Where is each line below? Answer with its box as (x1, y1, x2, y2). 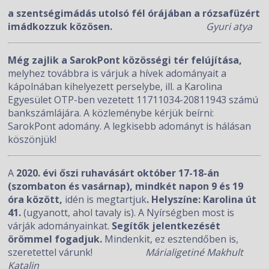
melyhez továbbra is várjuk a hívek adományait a (8, 67, 227, 80)
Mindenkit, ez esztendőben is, (104, 232, 239, 246)
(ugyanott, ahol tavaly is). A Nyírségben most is (23, 206, 235, 219)
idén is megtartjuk (65, 193, 147, 206)
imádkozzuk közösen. (8, 20, 207, 33)
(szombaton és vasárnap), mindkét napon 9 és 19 (8, 180, 244, 193)
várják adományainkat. (8, 219, 112, 232)
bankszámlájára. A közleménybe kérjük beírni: (8, 106, 214, 119)
